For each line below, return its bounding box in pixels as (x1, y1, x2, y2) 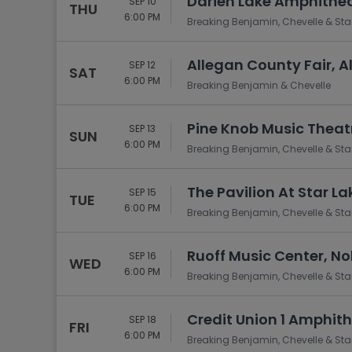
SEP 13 (129, 122, 156, 135)
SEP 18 (128, 313, 156, 326)
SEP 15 (128, 185, 156, 199)
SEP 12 (129, 58, 156, 71)
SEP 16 (128, 249, 156, 262)
